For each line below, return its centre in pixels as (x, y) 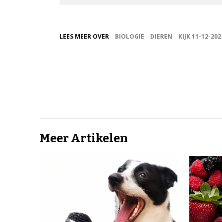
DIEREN (161, 36)
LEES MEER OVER (84, 36)
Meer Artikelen (84, 138)
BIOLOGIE (130, 36)
